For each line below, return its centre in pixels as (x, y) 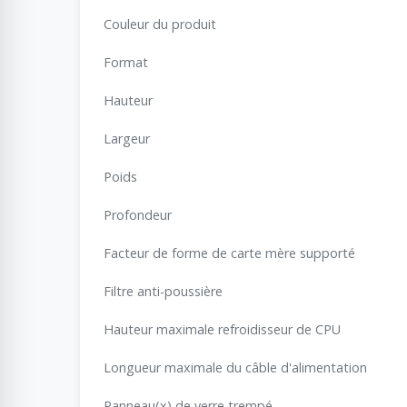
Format (126, 62)
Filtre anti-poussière (163, 291)
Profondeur (138, 214)
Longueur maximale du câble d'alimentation (235, 367)
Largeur (127, 138)
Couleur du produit (160, 24)
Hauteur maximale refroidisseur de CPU (222, 329)
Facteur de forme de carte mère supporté (229, 253)
